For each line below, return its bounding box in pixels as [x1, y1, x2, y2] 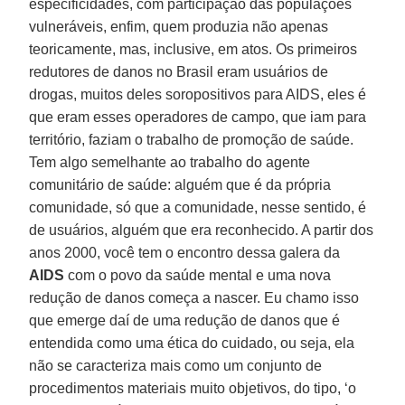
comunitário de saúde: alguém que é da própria [29, 176, 332, 193]
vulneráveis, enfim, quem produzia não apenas [29, 18, 329, 34]
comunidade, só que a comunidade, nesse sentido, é [29, 199, 367, 215]
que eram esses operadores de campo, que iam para [29, 108, 367, 125]
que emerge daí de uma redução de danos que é [29, 312, 341, 328]
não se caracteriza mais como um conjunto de [29, 357, 323, 373]
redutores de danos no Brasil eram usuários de [29, 63, 329, 80]
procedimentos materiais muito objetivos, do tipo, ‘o [29, 380, 357, 396]
